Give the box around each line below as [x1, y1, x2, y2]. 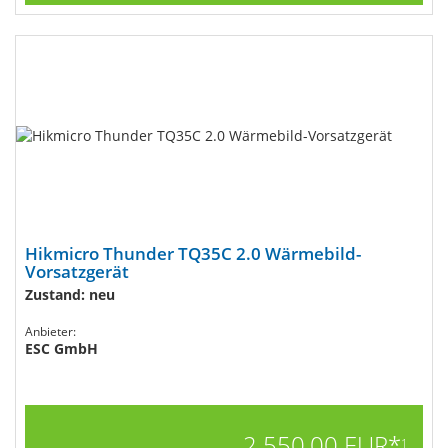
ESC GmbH [25, 339, 98, 358]
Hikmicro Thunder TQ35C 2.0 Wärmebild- [25, 242, 361, 265]
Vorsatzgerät [25, 260, 129, 283]
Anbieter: [25, 323, 76, 340]
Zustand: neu [25, 285, 115, 304]
